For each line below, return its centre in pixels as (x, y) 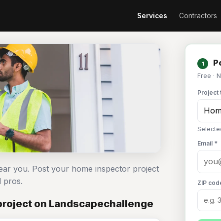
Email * (207, 143)
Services (152, 16)
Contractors (198, 16)
